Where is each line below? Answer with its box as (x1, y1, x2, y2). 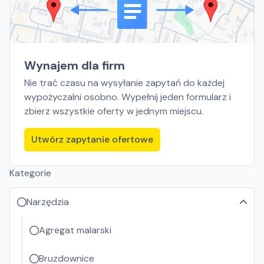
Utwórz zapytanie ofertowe (31, 133, 153, 146)
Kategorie (9, 167, 51, 179)
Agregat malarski (39, 224, 111, 236)
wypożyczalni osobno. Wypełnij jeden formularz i (24, 91, 231, 103)
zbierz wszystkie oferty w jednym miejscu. (24, 105, 203, 117)
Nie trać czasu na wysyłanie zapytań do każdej (24, 77, 225, 89)
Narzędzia (27, 196, 69, 208)
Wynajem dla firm (24, 58, 125, 73)
